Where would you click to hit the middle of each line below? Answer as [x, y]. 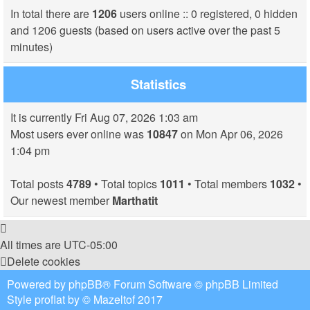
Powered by [38, 284]
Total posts [38, 184]
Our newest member [61, 200]
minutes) [31, 47]
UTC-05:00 [91, 245]
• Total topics [126, 184]
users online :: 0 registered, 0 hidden [207, 13]
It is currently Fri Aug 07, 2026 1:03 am [104, 117]
